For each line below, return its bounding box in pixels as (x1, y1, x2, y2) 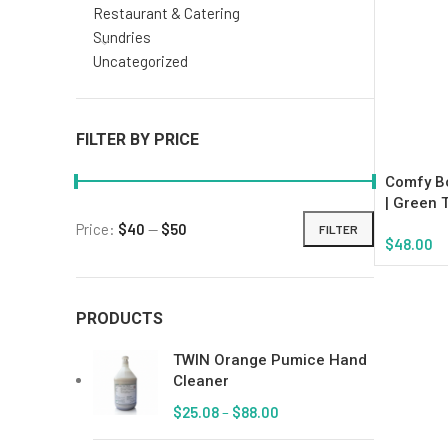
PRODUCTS (76, 309, 163, 328)
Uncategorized (93, 52, 188, 70)
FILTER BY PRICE (76, 130, 199, 149)
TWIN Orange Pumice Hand (173, 351, 367, 369)
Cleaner (173, 372, 229, 390)
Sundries (93, 28, 151, 46)
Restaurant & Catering (93, 4, 240, 22)
